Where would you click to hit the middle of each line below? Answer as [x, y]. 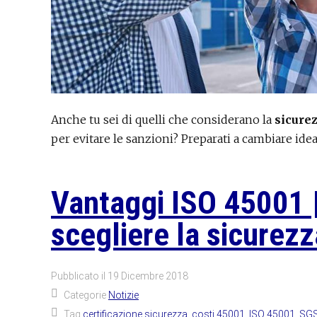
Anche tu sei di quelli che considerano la [163, 120]
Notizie [123, 295]
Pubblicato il [79, 276]
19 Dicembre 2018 [148, 276]
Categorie [86, 295]
